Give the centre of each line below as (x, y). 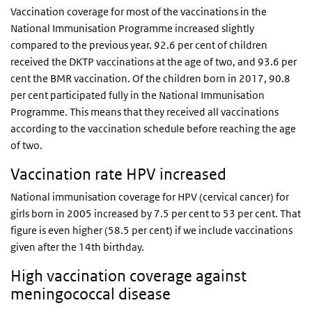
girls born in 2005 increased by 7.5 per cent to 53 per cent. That (156, 214)
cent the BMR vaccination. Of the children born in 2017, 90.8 (150, 79)
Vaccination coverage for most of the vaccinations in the (139, 12)
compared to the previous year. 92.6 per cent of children (139, 45)
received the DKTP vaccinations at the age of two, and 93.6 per (154, 62)
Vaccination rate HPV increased (118, 174)
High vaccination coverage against (128, 276)
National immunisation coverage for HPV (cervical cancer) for (150, 197)
